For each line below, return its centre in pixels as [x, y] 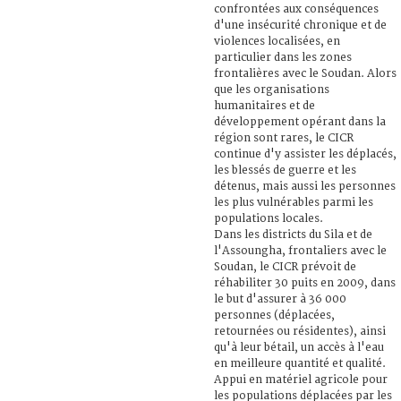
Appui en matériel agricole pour [301, 380]
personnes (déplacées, [274, 315]
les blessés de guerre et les [285, 170]
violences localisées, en [277, 41]
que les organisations [272, 90]
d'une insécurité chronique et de [300, 25]
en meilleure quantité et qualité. [300, 363]
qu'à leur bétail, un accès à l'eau [299, 347]
